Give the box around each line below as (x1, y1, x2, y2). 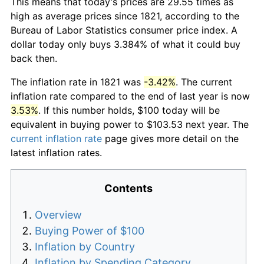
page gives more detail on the (102, 132, 239, 144)
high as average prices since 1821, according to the (11, 9, 239, 22)
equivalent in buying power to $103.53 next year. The (11, 118, 249, 130)
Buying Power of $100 (35, 224, 144, 237)
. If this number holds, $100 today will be (38, 104, 220, 116)
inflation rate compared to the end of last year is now (11, 90, 250, 102)
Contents (104, 181, 153, 194)
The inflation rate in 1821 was (11, 75, 144, 88)
